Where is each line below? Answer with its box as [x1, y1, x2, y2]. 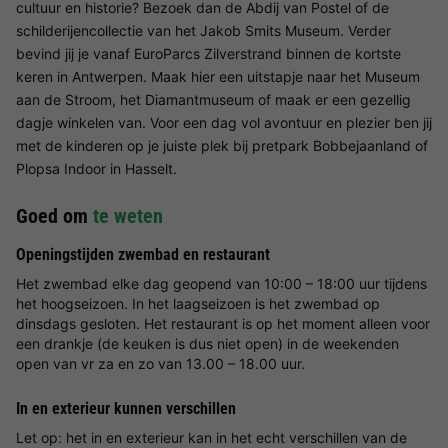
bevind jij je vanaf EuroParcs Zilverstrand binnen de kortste [16, 44, 401, 62]
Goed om [16, 203, 93, 228]
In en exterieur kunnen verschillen [16, 398, 236, 418]
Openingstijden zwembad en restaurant [16, 244, 270, 264]
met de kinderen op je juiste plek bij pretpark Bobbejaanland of [16, 136, 428, 154]
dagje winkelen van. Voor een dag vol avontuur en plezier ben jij [16, 113, 432, 131]
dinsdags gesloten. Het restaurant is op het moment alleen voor [16, 314, 430, 332]
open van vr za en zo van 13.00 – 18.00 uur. [16, 354, 305, 372]
